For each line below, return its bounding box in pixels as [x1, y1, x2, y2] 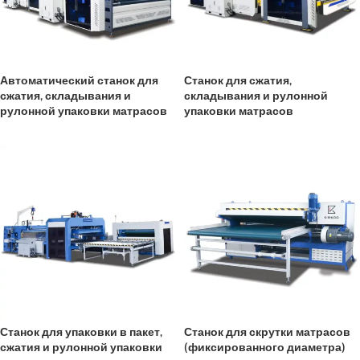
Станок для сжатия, [184, 72, 292, 88]
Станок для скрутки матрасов [184, 324, 350, 339]
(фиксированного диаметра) [184, 339, 346, 354]
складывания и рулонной [184, 88, 328, 103]
